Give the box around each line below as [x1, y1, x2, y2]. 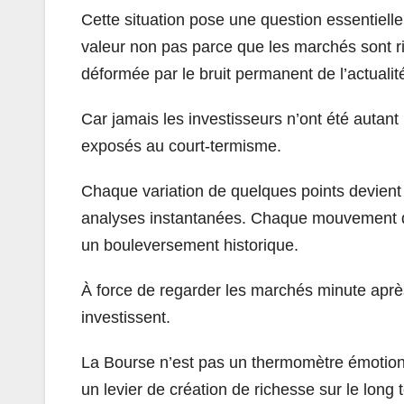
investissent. [81, 308, 170, 326]
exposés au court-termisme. [81, 136, 281, 155]
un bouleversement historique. [81, 235, 298, 254]
